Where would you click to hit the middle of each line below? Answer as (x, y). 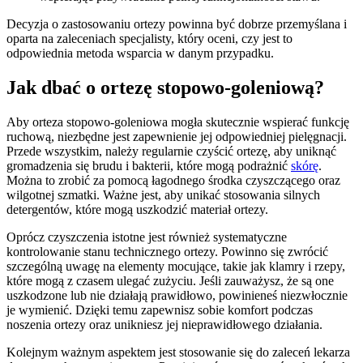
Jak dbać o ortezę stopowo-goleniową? (165, 88)
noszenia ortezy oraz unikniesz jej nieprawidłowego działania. (164, 324)
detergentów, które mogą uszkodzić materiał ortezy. (137, 209)
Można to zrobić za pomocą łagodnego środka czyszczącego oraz (173, 180)
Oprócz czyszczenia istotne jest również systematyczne (147, 237)
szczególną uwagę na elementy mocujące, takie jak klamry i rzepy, (176, 266)
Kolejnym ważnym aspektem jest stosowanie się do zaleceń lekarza (178, 352)
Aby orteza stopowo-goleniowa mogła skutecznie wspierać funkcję (178, 122)
